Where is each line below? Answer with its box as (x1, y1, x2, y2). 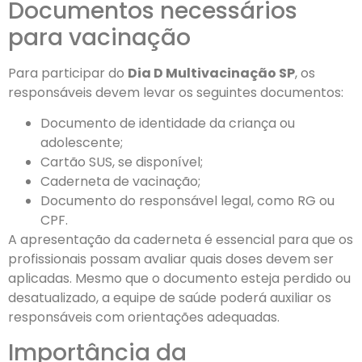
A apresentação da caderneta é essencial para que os (8, 230, 353, 250)
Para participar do (8, 64, 128, 83)
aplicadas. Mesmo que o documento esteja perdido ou (8, 269, 351, 288)
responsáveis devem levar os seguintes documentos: (8, 83, 343, 103)
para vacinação (8, 22, 191, 54)
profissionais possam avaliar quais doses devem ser (8, 250, 334, 269)
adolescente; (40, 133, 123, 153)
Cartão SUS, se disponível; (40, 153, 203, 172)
